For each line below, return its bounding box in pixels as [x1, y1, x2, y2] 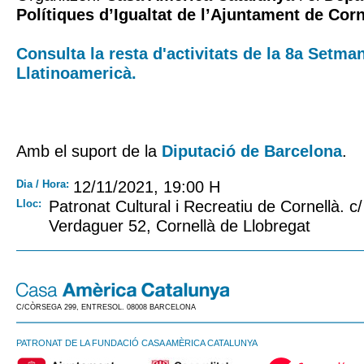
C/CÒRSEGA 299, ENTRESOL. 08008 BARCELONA [16, 303, 196, 311]
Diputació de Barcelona [162, 142, 342, 160]
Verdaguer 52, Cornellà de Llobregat [49, 217, 310, 235]
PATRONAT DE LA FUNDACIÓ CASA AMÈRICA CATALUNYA [16, 338, 258, 348]
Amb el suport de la [16, 142, 162, 160]
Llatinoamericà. [16, 64, 136, 82]
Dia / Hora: [16, 178, 69, 190]
